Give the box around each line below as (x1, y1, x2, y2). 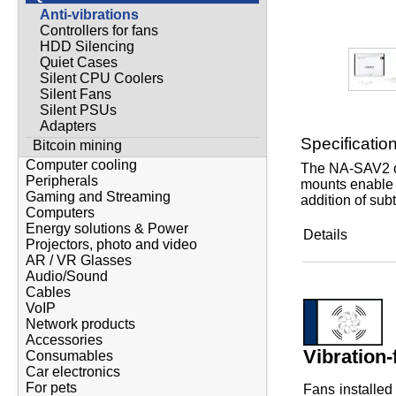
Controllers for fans (40, 22, 158, 38)
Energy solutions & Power (26, 221, 188, 237)
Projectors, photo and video (26, 237, 197, 253)
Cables (26, 285, 71, 301)
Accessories (26, 332, 103, 348)
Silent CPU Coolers (40, 70, 164, 86)
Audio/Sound (26, 269, 108, 285)
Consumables (26, 348, 113, 364)
